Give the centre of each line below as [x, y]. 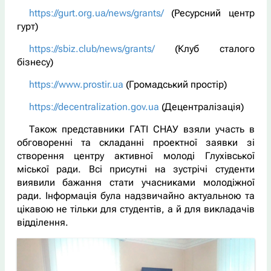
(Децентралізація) [201, 106]
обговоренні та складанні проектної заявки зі [135, 142]
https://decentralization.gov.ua [94, 106]
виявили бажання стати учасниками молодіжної [135, 182]
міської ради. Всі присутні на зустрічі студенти [135, 169]
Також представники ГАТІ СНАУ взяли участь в [142, 129]
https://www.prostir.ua [76, 84]
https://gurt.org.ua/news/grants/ [96, 13]
